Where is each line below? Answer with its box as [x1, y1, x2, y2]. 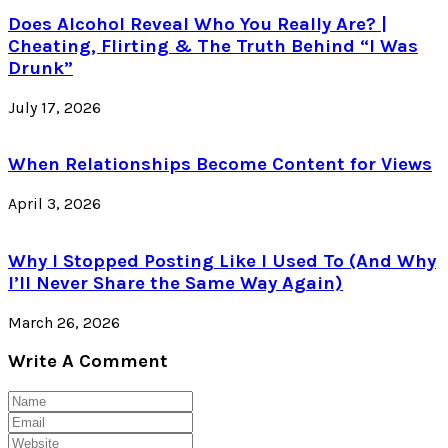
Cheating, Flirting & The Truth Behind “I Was [8, 34, 418, 57]
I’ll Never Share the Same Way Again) [8, 271, 343, 294]
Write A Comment [8, 350, 168, 373]
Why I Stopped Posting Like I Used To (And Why [8, 249, 436, 272]
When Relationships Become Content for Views [8, 153, 432, 176]
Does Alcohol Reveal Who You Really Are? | [8, 12, 387, 35]
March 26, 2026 [8, 312, 120, 332]
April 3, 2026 [8, 194, 101, 214]
